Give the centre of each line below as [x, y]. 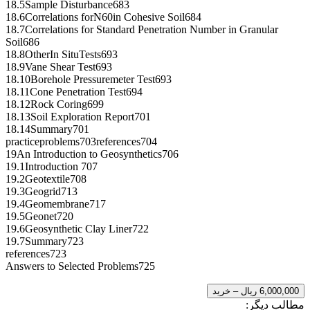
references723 [36, 254]
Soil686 [22, 42]
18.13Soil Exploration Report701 [78, 117]
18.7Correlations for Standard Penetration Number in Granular [142, 30]
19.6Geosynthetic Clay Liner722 [77, 229]
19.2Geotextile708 [46, 179]
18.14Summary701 [47, 129]
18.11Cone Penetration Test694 [74, 92]
